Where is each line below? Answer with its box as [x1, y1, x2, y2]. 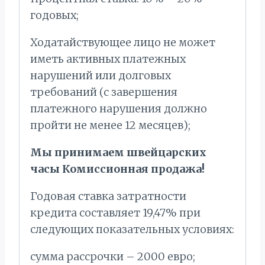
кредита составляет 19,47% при [30, 206, 201, 220]
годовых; [30, 8, 79, 22]
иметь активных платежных [30, 52, 186, 66]
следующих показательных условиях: [30, 222, 234, 237]
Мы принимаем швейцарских [30, 146, 206, 160]
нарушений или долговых [30, 69, 171, 83]
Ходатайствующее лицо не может [30, 35, 215, 50]
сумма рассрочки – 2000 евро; [30, 250, 195, 264]
